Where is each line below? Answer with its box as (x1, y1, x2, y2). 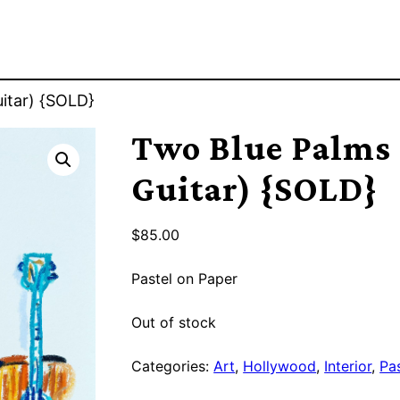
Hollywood (243, 356, 317, 375)
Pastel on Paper (131, 269, 238, 287)
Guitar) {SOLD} (131, 168, 379, 209)
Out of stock (131, 312, 217, 331)
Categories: (131, 356, 214, 375)
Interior (324, 356, 372, 375)
